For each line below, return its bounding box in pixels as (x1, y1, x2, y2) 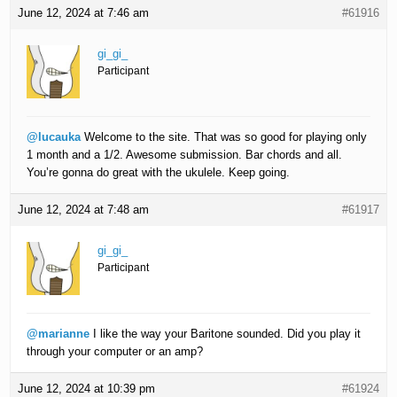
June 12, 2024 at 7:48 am (18, 203, 150, 217)
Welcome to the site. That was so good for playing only (81, 130, 368, 144)
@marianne (27, 327, 90, 341)
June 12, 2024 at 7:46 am (18, 6, 150, 20)
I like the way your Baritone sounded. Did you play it (90, 327, 362, 341)
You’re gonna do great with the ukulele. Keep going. (27, 166, 291, 180)
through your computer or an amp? (27, 345, 204, 359)
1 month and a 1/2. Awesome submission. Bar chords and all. (27, 148, 343, 162)
